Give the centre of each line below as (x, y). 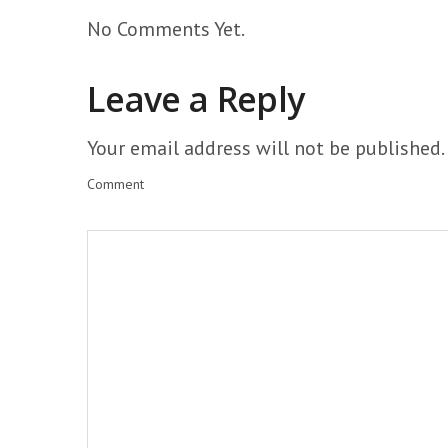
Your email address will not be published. (265, 148)
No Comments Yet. (166, 29)
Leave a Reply (196, 99)
